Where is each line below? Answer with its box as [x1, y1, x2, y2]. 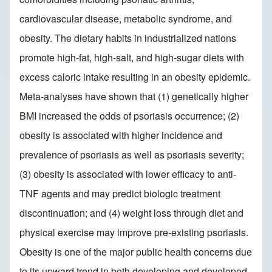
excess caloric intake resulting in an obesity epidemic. [19, 70, 250, 84]
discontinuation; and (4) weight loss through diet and [19, 206, 243, 220]
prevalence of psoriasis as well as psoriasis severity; [19, 148, 244, 162]
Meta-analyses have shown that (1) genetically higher [19, 89, 248, 104]
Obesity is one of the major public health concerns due [19, 245, 252, 259]
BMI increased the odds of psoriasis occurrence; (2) [19, 109, 239, 123]
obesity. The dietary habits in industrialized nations [19, 31, 236, 46]
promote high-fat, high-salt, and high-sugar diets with [19, 50, 244, 65]
